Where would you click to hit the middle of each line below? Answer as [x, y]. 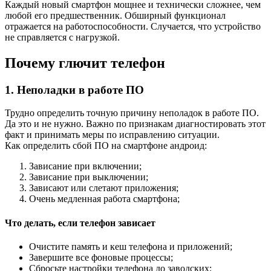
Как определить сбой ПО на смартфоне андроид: [106, 146]
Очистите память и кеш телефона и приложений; [131, 246]
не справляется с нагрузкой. [62, 37]
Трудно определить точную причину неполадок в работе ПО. [132, 113]
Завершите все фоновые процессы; [101, 257]
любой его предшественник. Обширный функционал [115, 15]
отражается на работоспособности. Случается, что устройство [133, 26]
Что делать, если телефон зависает [80, 223]
